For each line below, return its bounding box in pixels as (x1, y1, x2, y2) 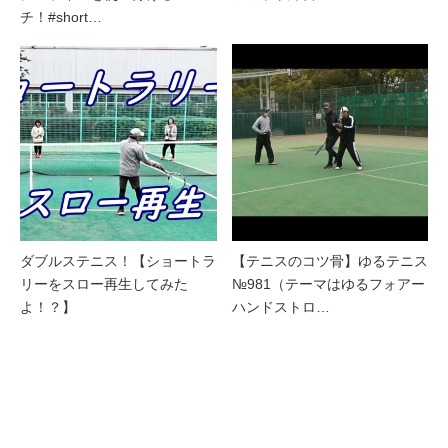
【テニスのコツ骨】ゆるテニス (231, 252, 428, 269)
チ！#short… (20, 9, 102, 26)
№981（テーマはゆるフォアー (231, 275, 425, 292)
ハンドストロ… (231, 298, 330, 315)
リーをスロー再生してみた (20, 275, 188, 292)
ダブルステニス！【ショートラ (20, 252, 216, 269)
